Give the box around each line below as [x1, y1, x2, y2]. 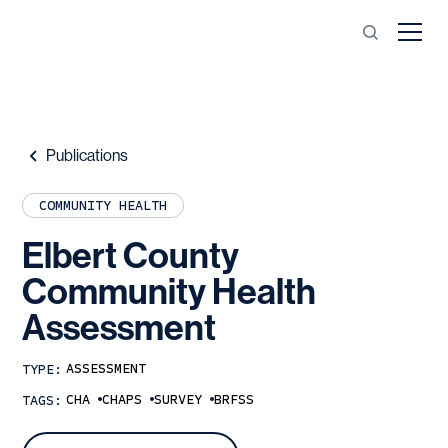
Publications [46, 146, 129, 165]
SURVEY [154, 390, 203, 408]
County [123, 235, 240, 277]
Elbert [22, 235, 118, 277]
